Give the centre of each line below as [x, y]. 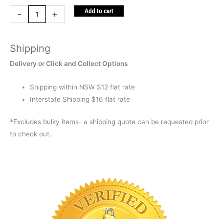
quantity [22, 35]
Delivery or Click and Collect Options [69, 63]
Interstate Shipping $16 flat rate [80, 99]
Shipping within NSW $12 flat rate [83, 87]
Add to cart [99, 11]
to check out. [31, 134]
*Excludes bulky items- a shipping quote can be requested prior [109, 121]
